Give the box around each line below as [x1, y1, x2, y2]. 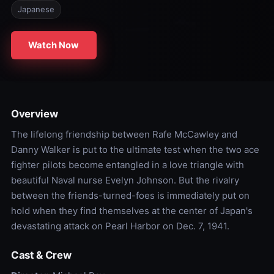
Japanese [17, 4, 54, 15]
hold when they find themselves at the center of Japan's [10, 205, 253, 217]
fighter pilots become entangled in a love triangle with [10, 159, 244, 171]
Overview [10, 108, 58, 120]
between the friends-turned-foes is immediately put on [10, 190, 250, 202]
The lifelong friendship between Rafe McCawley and [10, 128, 237, 141]
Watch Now [28, 39, 80, 51]
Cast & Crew [10, 249, 72, 262]
